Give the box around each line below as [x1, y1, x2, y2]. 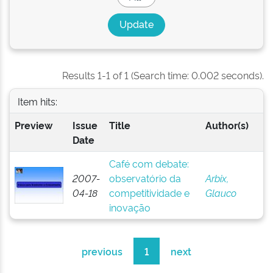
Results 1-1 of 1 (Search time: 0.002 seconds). [62, 68, 264, 82]
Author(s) [205, 118, 249, 132]
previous [82, 244, 122, 258]
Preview [14, 118, 52, 132]
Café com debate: [108, 157, 189, 170]
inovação [108, 200, 151, 214]
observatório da [108, 171, 181, 185]
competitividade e [108, 186, 190, 199]
